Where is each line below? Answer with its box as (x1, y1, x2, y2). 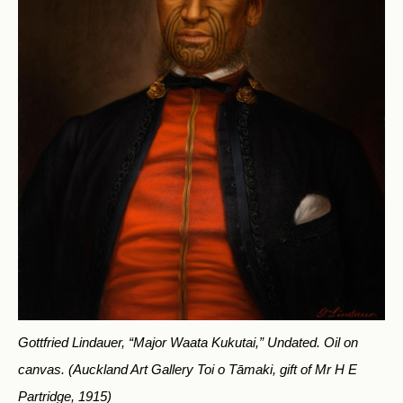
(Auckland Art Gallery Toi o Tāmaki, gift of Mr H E (68, 361, 357, 377)
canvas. (18, 361, 68, 377)
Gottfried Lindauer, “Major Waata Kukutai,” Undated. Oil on (18, 334, 358, 350)
